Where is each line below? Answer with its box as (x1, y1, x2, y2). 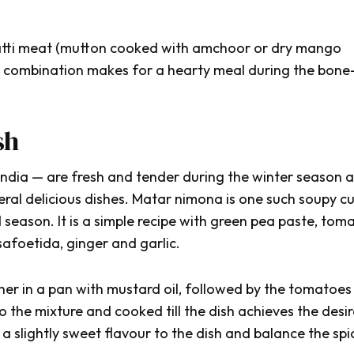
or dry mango (250, 39, 341, 58)
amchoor (192, 39, 250, 58)
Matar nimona (132, 190, 226, 209)
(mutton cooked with (52, 39, 192, 58)
